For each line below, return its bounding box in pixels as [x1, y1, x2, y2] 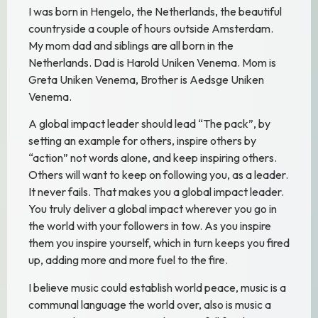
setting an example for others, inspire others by [28, 133, 256, 148]
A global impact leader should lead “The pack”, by [28, 116, 270, 131]
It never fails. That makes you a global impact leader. [28, 185, 284, 199]
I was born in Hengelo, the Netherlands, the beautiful [28, 4, 282, 18]
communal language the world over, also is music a [28, 297, 271, 312]
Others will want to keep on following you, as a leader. [28, 168, 288, 182]
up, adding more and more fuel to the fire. [28, 253, 228, 268]
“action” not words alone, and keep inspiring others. [28, 150, 277, 165]
